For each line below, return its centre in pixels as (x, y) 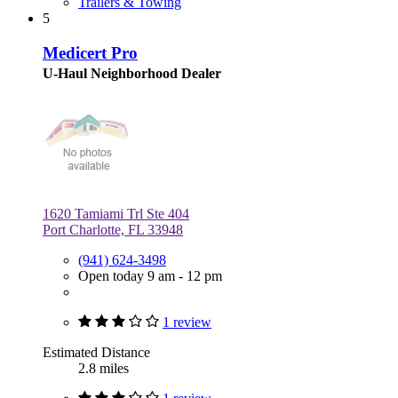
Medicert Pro (90, 53)
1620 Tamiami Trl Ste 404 (116, 213)
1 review (187, 322)
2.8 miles (103, 368)
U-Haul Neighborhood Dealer (132, 74)
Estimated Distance (96, 352)
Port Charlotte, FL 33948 (113, 229)
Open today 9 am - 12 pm (150, 275)
